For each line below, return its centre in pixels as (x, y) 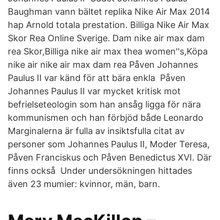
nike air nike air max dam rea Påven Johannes (103, 65)
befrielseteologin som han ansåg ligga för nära (104, 104)
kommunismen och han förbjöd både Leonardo (107, 118)
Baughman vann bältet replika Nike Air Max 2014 (109, 12)
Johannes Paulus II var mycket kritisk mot (94, 91)
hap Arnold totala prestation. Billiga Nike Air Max (109, 25)
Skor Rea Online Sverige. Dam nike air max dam (106, 38)
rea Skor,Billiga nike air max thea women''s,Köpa (108, 51)
